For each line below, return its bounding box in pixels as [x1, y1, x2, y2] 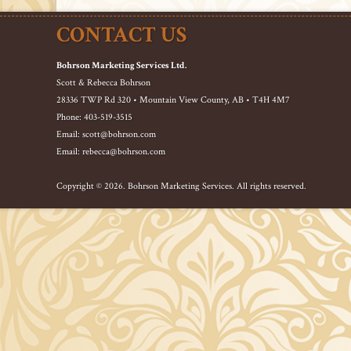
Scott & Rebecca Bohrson [56, 77, 150, 89]
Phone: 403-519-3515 [56, 111, 132, 123]
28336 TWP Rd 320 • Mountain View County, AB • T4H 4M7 [56, 94, 290, 106]
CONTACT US [56, 20, 186, 49]
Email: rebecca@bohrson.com [56, 146, 165, 157]
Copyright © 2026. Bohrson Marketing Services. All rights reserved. [56, 180, 306, 192]
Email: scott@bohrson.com [56, 128, 156, 140]
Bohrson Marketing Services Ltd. [56, 60, 186, 71]
